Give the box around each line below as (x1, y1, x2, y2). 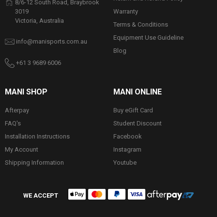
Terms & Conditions (113, 20, 168, 28)
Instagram (113, 145, 141, 153)
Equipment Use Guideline (113, 33, 184, 41)
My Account (5, 145, 38, 153)
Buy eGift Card (113, 106, 153, 114)
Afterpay (5, 106, 29, 114)
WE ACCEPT (23, 191, 58, 199)
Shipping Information (5, 158, 64, 166)
